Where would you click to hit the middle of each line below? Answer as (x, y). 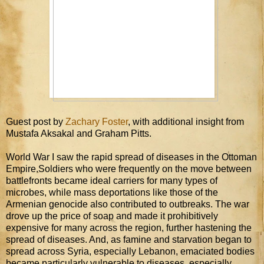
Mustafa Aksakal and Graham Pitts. (79, 133)
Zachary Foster (97, 121)
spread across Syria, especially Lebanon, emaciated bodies (130, 251)
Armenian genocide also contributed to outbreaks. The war (128, 204)
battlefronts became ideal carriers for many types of (112, 180)
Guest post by (36, 121)
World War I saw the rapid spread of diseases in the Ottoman (131, 157)
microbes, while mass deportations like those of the (112, 192)
